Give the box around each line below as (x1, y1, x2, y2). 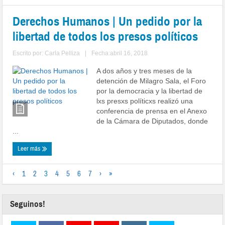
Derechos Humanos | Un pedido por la (13, 14, 202, 29)
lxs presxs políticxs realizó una (96, 97, 193, 105)
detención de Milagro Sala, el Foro (96, 77, 206, 85)
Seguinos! (10, 199, 46, 209)
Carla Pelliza (45, 50, 80, 57)
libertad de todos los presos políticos (13, 29, 198, 44)
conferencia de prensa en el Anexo (96, 107, 207, 115)
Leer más (18, 145, 42, 153)
